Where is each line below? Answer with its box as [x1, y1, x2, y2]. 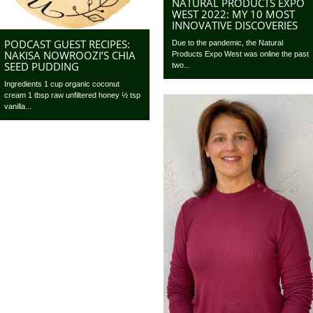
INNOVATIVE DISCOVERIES [172, 18, 298, 33]
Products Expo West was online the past [172, 50, 310, 59]
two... [172, 61, 191, 70]
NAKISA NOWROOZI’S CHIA [4, 48, 136, 62]
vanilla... [4, 101, 32, 110]
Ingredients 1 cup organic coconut [4, 79, 120, 88]
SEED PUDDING [4, 59, 80, 73]
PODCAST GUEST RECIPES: [4, 36, 131, 51]
